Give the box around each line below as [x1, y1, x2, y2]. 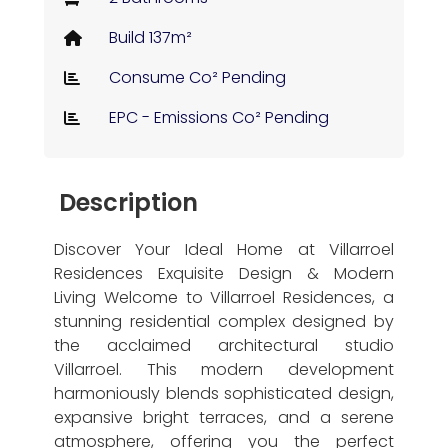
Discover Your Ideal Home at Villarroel [54, 238, 394, 261]
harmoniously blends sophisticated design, [54, 382, 394, 405]
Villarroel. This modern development [54, 358, 394, 381]
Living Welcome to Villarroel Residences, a [54, 286, 394, 309]
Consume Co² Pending [109, 66, 286, 89]
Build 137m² [109, 26, 192, 49]
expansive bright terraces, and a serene [54, 406, 394, 429]
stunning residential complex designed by [54, 310, 394, 333]
